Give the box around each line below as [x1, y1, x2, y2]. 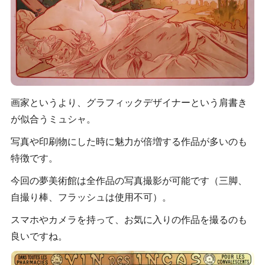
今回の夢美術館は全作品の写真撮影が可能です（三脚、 [10, 175, 247, 186]
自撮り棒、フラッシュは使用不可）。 [10, 192, 172, 202]
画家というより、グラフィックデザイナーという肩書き [10, 97, 247, 108]
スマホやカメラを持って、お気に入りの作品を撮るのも [10, 214, 247, 225]
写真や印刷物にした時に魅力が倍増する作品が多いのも [10, 136, 247, 147]
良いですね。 [10, 231, 67, 241]
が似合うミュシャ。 [10, 114, 96, 124]
